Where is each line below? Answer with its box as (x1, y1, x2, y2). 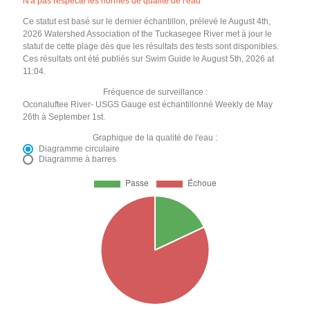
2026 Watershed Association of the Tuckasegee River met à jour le (23, 29, 273, 39)
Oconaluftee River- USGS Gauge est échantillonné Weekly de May (23, 100, 273, 110)
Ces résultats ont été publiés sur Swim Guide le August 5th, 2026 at (23, 54, 275, 64)
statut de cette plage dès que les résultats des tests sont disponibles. (23, 42, 280, 52)
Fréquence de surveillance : (102, 87, 208, 98)
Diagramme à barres (39, 154, 117, 165)
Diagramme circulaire (39, 144, 120, 154)
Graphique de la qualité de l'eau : (93, 133, 217, 143)
